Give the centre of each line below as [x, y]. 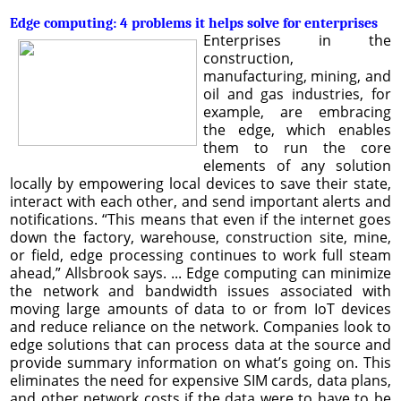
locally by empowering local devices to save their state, [200, 183]
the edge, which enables [297, 129]
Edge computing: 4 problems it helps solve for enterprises [194, 23]
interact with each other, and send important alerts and [200, 201]
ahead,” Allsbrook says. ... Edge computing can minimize [200, 273]
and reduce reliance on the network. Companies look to [200, 326]
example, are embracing [297, 111]
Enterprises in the [297, 40]
